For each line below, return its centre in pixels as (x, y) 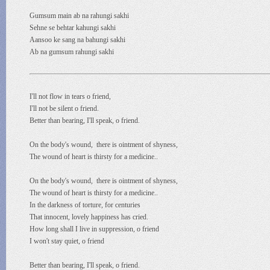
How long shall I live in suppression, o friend (95, 229)
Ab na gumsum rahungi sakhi (72, 52)
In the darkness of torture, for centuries (86, 205)
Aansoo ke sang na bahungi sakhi (77, 40)
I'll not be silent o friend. (65, 108)
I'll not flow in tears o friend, (71, 96)
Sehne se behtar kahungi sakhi (73, 28)
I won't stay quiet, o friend (67, 241)
